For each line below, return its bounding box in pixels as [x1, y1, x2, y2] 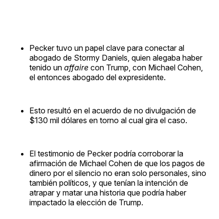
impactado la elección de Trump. [29, 197, 143, 207]
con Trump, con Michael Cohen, [90, 62, 203, 72]
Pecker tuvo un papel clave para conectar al [29, 43, 184, 53]
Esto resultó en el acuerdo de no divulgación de [29, 105, 196, 115]
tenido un [29, 62, 64, 72]
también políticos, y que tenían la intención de [29, 177, 188, 188]
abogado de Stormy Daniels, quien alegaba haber [29, 52, 202, 63]
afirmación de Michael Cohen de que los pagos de [29, 158, 205, 168]
